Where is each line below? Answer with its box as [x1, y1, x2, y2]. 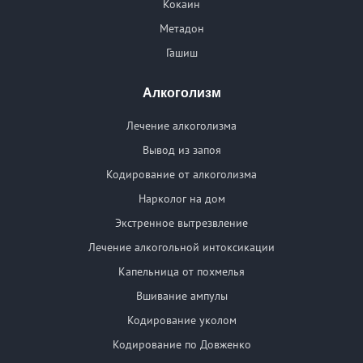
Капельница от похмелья [118, 264, 245, 280]
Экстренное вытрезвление [115, 216, 248, 231]
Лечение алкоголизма [126, 118, 237, 134]
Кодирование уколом [126, 313, 237, 328]
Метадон [159, 21, 204, 36]
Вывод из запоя [142, 143, 221, 158]
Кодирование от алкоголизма [106, 167, 257, 182]
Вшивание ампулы [135, 288, 228, 304]
